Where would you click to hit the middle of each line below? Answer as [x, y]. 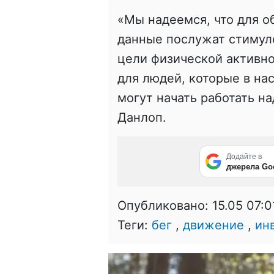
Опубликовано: [165, 206]
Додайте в [244, 157]
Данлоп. [142, 118]
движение [213, 225]
